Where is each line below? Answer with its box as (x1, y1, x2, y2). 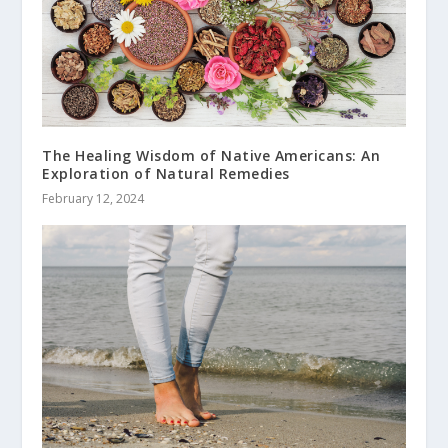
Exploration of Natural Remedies (42, 164, 290, 184)
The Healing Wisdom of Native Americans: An (42, 146, 381, 166)
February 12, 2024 (42, 190, 145, 208)
